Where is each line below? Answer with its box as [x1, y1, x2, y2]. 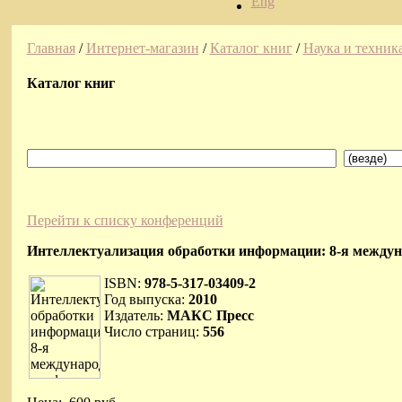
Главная [26, 40, 75, 56]
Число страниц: [103, 323, 199, 339]
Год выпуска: [103, 291, 185, 307]
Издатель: [103, 307, 163, 323]
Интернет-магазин [85, 40, 199, 56]
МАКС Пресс [162, 307, 254, 323]
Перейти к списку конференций [26, 212, 223, 228]
